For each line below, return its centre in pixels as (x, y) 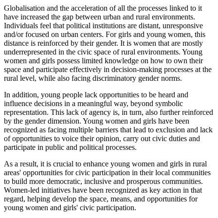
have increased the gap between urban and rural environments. (100, 17)
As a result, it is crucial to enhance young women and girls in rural (105, 163)
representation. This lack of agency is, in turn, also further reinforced (109, 112)
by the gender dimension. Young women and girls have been (97, 121)
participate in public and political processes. (70, 147)
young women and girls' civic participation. (70, 207)
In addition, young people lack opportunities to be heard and (96, 94)
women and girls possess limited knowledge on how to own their (103, 60)
